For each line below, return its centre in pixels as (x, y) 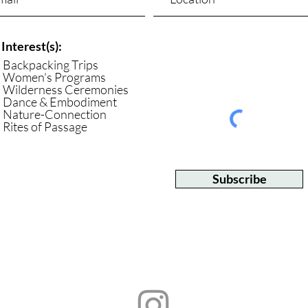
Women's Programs (54, 77)
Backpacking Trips (51, 65)
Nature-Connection (55, 114)
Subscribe (239, 179)
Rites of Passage (45, 126)
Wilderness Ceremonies (66, 89)
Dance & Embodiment (60, 102)
